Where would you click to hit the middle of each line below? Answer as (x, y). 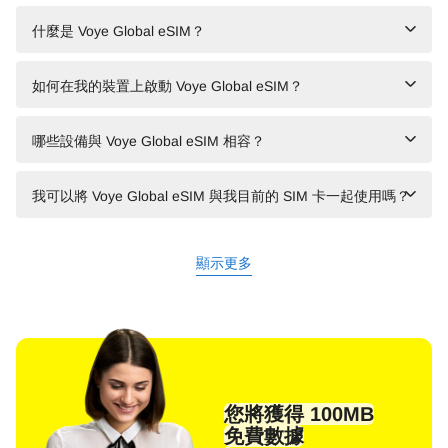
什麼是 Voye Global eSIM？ (118, 30)
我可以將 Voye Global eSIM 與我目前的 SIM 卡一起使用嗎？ (221, 195)
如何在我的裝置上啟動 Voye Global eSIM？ (167, 85)
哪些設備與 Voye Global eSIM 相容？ (148, 140)
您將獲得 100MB (299, 414)
